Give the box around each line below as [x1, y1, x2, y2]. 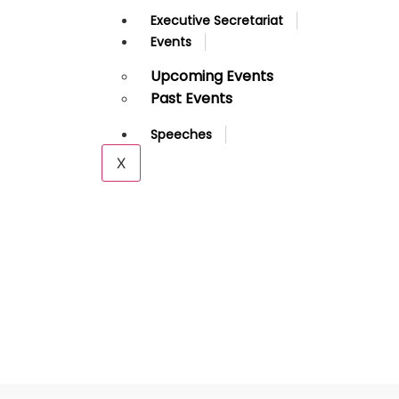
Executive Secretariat [151, 12, 283, 29]
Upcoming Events [151, 66, 273, 86]
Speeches [151, 126, 212, 143]
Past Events [151, 88, 232, 109]
